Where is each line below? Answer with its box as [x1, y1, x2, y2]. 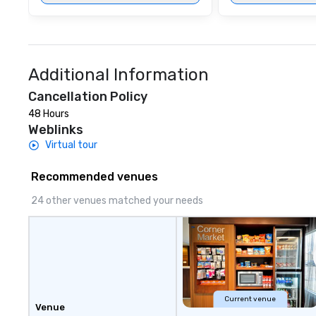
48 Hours [28, 108, 69, 120]
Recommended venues [31, 170, 158, 183]
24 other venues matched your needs [31, 195, 203, 207]
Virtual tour [45, 139, 97, 151]
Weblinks [28, 122, 83, 138]
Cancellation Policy [28, 89, 147, 104]
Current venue [224, 295, 276, 303]
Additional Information [28, 65, 209, 85]
